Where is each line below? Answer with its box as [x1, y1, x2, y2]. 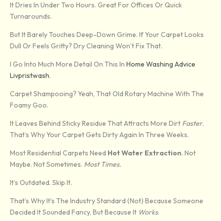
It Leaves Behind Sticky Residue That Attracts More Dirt [10, 119, 182, 128]
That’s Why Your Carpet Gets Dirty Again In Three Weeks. [10, 130, 189, 140]
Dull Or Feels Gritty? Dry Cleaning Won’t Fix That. [10, 41, 162, 51]
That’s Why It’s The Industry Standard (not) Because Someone [10, 196, 203, 206]
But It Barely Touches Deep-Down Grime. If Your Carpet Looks [10, 30, 204, 39]
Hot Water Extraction [108, 148, 182, 158]
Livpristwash [10, 71, 49, 80]
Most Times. [84, 160, 121, 169]
